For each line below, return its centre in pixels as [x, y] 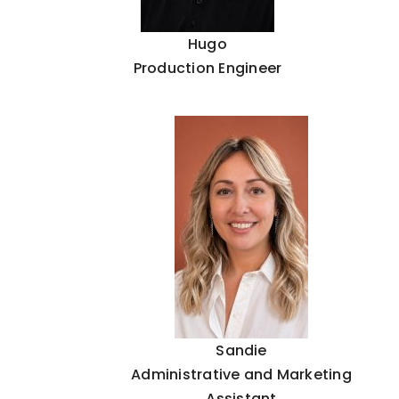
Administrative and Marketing [241, 375]
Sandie [241, 351]
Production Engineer [208, 69]
